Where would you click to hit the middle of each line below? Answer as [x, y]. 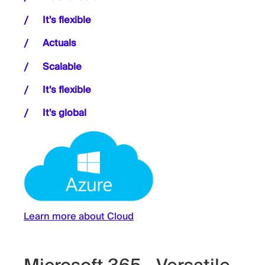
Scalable [62, 67]
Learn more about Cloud [79, 217]
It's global [64, 113]
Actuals [59, 43]
